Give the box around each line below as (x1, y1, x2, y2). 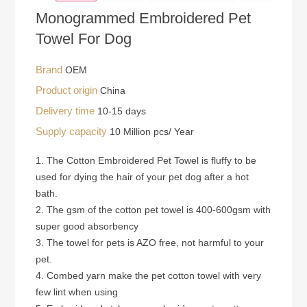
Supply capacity (36, 125, 110, 137)
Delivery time (36, 104, 98, 116)
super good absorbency (36, 220, 139, 232)
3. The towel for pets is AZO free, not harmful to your (36, 236, 265, 248)
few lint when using (36, 286, 119, 297)
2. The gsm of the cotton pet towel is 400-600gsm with (36, 204, 271, 215)
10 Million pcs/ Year (110, 125, 195, 137)
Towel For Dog (36, 29, 132, 47)
